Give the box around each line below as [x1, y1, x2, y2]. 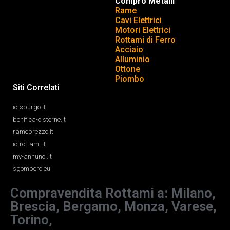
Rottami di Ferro [115, 35, 176, 45]
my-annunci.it [13, 152, 52, 160]
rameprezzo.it [13, 128, 53, 136]
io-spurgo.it [13, 103, 46, 111]
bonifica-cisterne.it [13, 116, 66, 123]
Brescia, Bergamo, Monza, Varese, [10, 199, 217, 214]
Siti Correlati [13, 83, 60, 92]
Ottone [115, 64, 140, 74]
